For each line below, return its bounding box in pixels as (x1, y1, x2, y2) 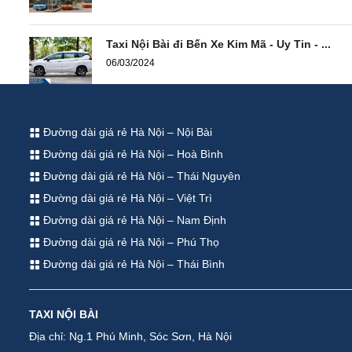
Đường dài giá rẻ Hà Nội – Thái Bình (40, 257, 225, 270)
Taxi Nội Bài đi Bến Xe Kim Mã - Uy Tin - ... (106, 37, 331, 50)
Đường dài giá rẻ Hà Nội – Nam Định (40, 213, 226, 226)
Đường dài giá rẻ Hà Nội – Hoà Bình (40, 147, 223, 160)
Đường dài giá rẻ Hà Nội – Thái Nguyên (40, 169, 240, 182)
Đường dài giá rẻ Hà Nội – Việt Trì (40, 191, 212, 204)
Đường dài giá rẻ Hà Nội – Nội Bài (40, 125, 212, 138)
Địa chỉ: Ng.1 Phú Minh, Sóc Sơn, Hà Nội (29, 329, 232, 343)
